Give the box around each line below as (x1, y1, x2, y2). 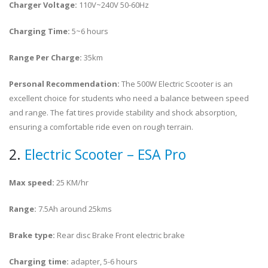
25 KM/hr (56, 177, 89, 188)
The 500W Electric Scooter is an (120, 78, 233, 89)
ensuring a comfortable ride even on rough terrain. (9, 121, 193, 132)
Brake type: (9, 230, 57, 240)
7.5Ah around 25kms (38, 203, 112, 214)
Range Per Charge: (9, 52, 82, 63)
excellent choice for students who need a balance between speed (9, 93, 249, 103)
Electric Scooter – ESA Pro (25, 145, 186, 164)
